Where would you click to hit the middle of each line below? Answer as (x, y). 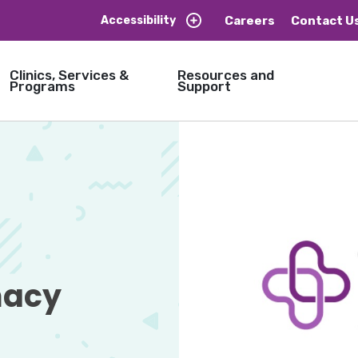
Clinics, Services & (69, 75)
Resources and (225, 75)
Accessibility (138, 20)
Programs (42, 86)
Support (204, 86)
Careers (249, 20)
